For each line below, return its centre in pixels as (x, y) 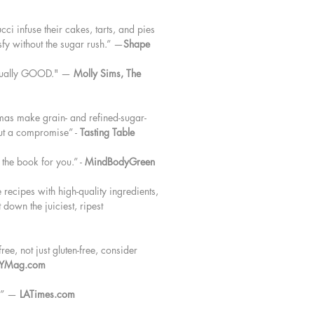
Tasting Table (107, 132)
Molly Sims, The (107, 74)
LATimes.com (47, 294)
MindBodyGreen (120, 162)
